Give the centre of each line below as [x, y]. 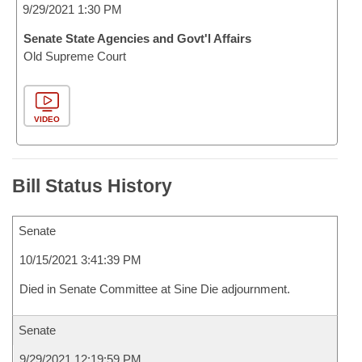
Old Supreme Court [75, 56]
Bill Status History [92, 186]
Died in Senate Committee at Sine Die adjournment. [155, 289]
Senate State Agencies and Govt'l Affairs [137, 38]
